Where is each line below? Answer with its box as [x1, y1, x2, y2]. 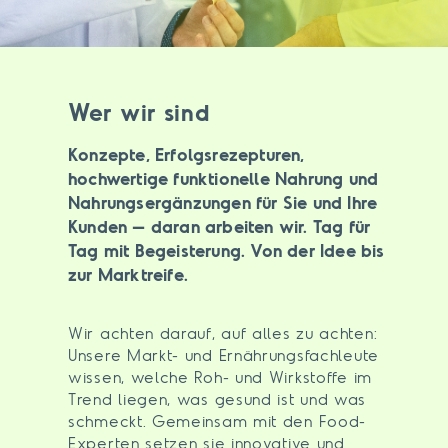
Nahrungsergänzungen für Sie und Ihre [68, 191, 378, 215]
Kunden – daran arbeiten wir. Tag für [68, 215, 371, 239]
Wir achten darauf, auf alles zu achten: [68, 322, 378, 343]
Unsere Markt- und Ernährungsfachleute [68, 344, 379, 365]
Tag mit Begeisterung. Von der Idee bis [68, 239, 385, 263]
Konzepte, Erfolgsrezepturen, [68, 143, 305, 167]
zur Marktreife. [68, 263, 194, 287]
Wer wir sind [68, 97, 210, 128]
